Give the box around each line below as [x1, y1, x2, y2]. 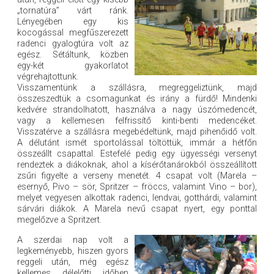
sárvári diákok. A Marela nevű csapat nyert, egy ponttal [17, 204, 257, 215]
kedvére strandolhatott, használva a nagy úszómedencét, [17, 105, 257, 116]
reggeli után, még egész [17, 257, 129, 268]
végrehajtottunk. [17, 72, 78, 83]
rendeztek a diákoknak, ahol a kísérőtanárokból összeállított [17, 160, 257, 171]
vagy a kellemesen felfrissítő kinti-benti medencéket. [17, 116, 257, 127]
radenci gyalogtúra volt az [17, 39, 129, 50]
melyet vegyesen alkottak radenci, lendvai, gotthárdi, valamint [17, 193, 257, 204]
